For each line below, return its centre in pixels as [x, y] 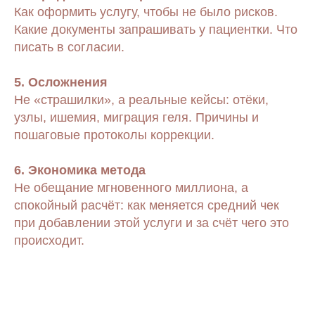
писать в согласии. [69, 47]
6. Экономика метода [80, 170]
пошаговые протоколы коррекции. [114, 135]
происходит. [49, 240]
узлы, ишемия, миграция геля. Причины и [136, 117]
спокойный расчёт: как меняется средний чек [147, 205]
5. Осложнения [61, 82]
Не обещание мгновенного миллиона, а [131, 188]
